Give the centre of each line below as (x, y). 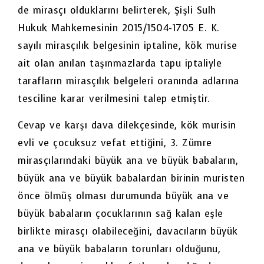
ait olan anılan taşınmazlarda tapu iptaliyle (120, 64)
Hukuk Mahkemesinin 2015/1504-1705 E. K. (119, 28)
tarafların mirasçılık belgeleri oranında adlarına (128, 81)
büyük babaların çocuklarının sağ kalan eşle (121, 213)
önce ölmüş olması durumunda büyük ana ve (123, 196)
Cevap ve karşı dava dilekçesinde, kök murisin (127, 125)
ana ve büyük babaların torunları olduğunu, (119, 249)
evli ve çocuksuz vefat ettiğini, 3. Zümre (115, 143)
